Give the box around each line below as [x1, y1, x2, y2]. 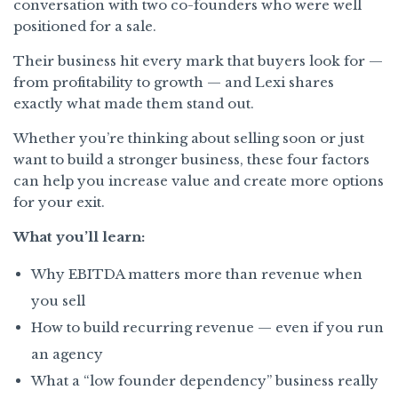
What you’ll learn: [13, 227, 145, 245]
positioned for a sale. [13, 17, 160, 35]
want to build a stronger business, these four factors [13, 150, 370, 168]
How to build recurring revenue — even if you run [31, 318, 384, 336]
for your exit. [13, 193, 105, 211]
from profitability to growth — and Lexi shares [13, 73, 334, 91]
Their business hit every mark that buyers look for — [13, 52, 383, 69]
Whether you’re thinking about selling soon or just [13, 129, 364, 147]
